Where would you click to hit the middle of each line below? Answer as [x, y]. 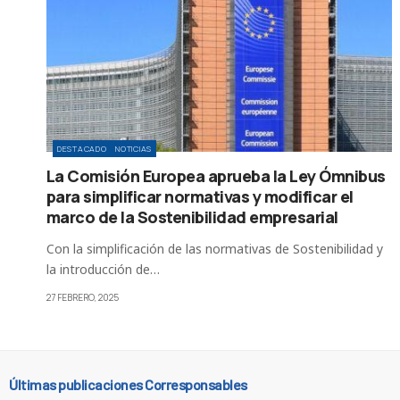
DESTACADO [82, 148]
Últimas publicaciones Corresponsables [128, 384]
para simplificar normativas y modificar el [200, 196]
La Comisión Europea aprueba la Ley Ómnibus [216, 175]
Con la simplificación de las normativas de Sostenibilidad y [215, 248]
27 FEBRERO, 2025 [83, 297]
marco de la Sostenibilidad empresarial [192, 217]
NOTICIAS [133, 148]
